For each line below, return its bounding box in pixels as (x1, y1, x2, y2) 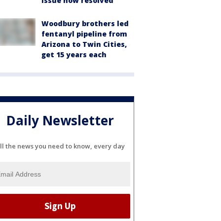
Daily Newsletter (6, 111, 114, 130)
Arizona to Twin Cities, (41, 39, 127, 49)
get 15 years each (41, 50, 107, 59)
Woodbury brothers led (41, 19, 129, 28)
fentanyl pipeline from (41, 29, 127, 38)
